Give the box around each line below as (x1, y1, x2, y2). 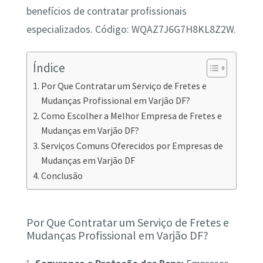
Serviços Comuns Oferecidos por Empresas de (41, 140, 223, 152)
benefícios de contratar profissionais (26, 4, 187, 18)
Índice (32, 59, 65, 76)
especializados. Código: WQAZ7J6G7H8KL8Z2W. (26, 22, 236, 36)
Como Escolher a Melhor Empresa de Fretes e (41, 110, 222, 122)
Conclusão (41, 170, 83, 182)
